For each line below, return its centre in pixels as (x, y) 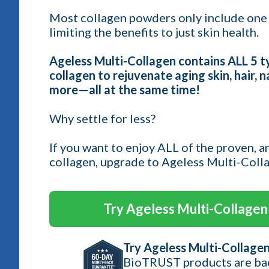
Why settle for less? (102, 118)
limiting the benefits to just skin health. (155, 32)
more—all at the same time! (125, 89)
